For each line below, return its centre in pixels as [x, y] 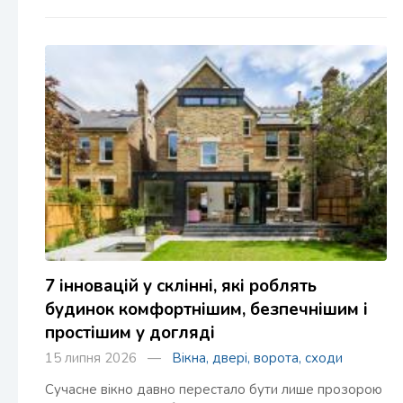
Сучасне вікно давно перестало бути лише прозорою [214, 390]
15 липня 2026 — [108, 358]
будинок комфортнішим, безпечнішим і [206, 309]
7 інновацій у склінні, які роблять [181, 286]
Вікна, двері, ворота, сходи [257, 358]
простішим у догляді [130, 333]
